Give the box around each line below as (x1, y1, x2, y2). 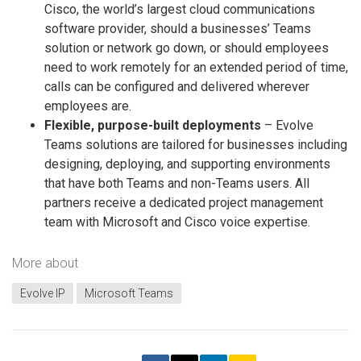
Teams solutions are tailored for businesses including (44, 136, 347, 152)
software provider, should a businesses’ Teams (44, 20, 311, 36)
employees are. (44, 98, 131, 114)
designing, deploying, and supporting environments (44, 156, 330, 172)
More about (12, 255, 78, 272)
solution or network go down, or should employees (44, 39, 329, 56)
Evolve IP (20, 286, 65, 300)
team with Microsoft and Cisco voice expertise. (44, 214, 310, 230)
